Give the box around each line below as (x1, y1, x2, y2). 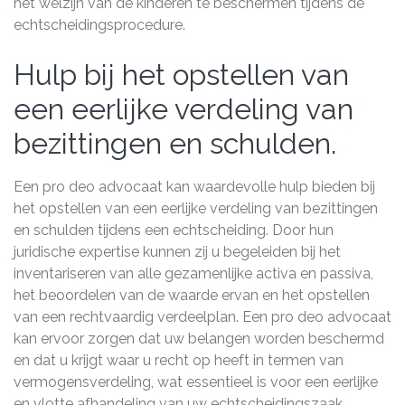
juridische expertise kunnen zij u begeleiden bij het (14, 243, 341, 260)
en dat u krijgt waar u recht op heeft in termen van (14, 352, 344, 369)
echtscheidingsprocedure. (14, 16, 185, 33)
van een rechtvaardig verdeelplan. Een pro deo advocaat (14, 308, 391, 325)
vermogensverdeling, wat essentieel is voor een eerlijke (14, 373, 378, 391)
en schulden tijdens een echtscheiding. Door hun (14, 221, 334, 239)
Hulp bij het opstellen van (14, 58, 349, 91)
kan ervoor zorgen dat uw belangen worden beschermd (14, 330, 384, 347)
